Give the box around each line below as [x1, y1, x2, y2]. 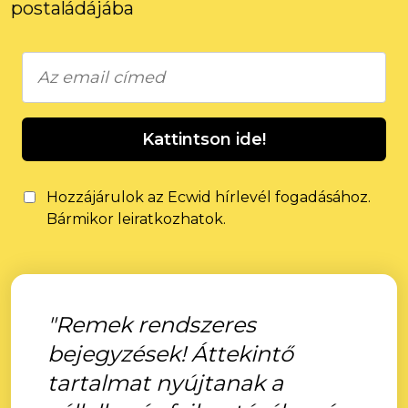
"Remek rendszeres [47, 311, 256, 338]
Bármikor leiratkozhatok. [46, 210, 226, 228]
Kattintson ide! [142, 129, 266, 149]
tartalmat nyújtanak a [47, 370, 283, 396]
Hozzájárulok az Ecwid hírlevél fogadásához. [46, 189, 371, 206]
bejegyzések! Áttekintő [47, 341, 293, 367]
